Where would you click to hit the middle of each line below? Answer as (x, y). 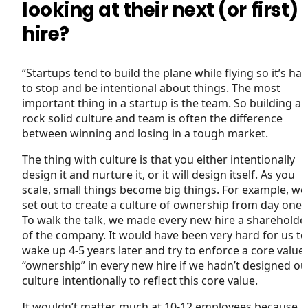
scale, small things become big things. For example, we (164, 190)
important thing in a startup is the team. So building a (162, 103)
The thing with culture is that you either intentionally (158, 160)
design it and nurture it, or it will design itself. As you (158, 175)
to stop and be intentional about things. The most (151, 88)
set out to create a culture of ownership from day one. (163, 205)
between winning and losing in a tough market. (145, 134)
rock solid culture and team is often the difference (152, 119)
